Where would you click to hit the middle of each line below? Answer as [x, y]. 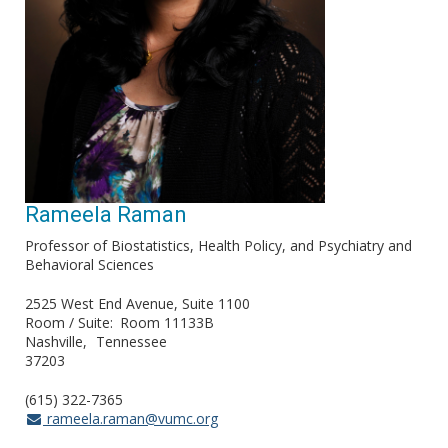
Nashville [54, 342]
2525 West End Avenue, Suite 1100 [137, 304]
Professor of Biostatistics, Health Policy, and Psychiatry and [218, 246]
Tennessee [131, 342]
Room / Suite [67, 323]
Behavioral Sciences [89, 265]
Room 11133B [167, 323]
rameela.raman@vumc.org [130, 419]
